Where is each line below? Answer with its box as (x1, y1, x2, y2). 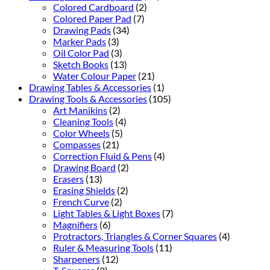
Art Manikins (53, 104, 107, 116)
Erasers (53, 172, 84, 184)
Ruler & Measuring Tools (53, 241, 154, 253)
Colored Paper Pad (53, 12, 131, 24)
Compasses (53, 138, 101, 150)
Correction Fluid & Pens (53, 149, 152, 162)
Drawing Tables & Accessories (29, 81, 151, 93)
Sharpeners (53, 253, 100, 265)
